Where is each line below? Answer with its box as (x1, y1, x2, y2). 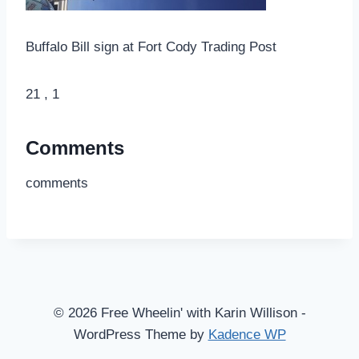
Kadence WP (208, 327, 286, 342)
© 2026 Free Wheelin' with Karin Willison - (53, 305, 306, 321)
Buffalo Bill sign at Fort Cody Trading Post (26, 39, 276, 54)
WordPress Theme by (73, 327, 208, 342)
